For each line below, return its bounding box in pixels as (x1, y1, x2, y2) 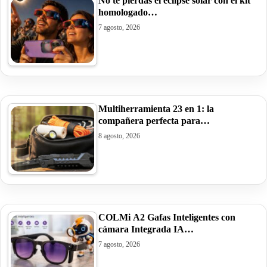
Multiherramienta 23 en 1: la (98, 103, 214, 114)
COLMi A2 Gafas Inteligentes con (98, 212, 235, 222)
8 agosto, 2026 (98, 131, 140, 140)
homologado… (98, 7, 157, 17)
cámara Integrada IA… (98, 223, 194, 234)
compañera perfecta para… (98, 115, 210, 126)
